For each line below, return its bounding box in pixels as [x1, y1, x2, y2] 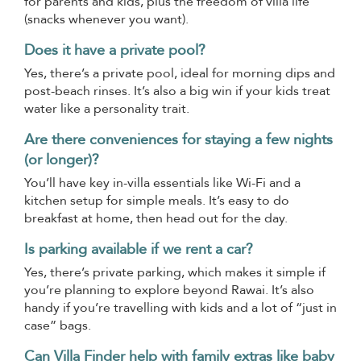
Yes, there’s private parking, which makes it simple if [24, 263, 326, 281]
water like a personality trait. [24, 99, 189, 118]
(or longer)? [24, 149, 99, 170]
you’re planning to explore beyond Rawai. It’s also [24, 280, 314, 299]
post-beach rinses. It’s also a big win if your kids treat [24, 81, 330, 100]
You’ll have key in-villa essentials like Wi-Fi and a [24, 173, 301, 192]
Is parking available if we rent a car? [24, 239, 253, 259]
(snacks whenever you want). [24, 10, 189, 28]
